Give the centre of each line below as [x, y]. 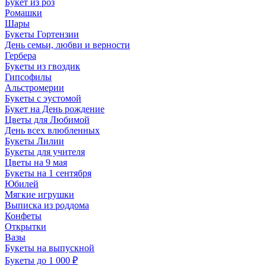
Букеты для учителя [45, 152]
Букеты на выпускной [50, 248]
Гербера [20, 56]
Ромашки [23, 13]
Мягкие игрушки [39, 194]
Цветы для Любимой [47, 120]
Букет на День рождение [55, 109]
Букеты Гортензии [42, 34]
